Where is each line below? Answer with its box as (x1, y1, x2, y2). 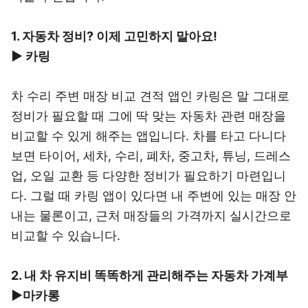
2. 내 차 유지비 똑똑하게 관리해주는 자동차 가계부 (11, 268, 288, 283)
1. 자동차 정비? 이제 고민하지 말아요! (11, 29, 217, 43)
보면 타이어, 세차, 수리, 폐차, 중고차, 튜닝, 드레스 (11, 148, 291, 163)
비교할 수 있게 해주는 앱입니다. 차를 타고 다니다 (11, 129, 286, 143)
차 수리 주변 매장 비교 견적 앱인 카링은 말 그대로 (11, 89, 289, 103)
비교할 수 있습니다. (11, 228, 120, 243)
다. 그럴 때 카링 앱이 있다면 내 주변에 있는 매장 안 (11, 188, 296, 203)
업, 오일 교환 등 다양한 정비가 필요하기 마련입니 (11, 168, 286, 183)
